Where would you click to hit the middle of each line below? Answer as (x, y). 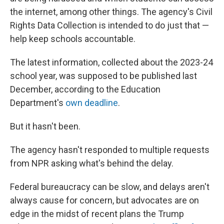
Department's (38, 103)
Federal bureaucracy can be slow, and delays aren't (110, 187)
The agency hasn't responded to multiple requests (110, 150)
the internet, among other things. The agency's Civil (111, 12)
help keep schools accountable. (73, 39)
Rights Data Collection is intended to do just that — (109, 25)
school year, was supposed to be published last (103, 76)
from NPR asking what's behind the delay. (92, 163)
